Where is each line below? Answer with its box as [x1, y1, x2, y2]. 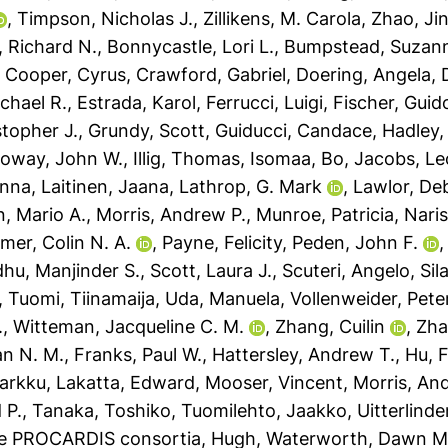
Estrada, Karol [77, 92, 197, 113]
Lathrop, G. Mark [179, 176, 323, 197]
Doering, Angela [296, 64, 432, 85]
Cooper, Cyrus [5, 64, 127, 85]
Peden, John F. [292, 232, 419, 253]
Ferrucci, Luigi [206, 92, 324, 113]
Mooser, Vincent [205, 372, 344, 393]
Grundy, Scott [88, 120, 206, 141]
